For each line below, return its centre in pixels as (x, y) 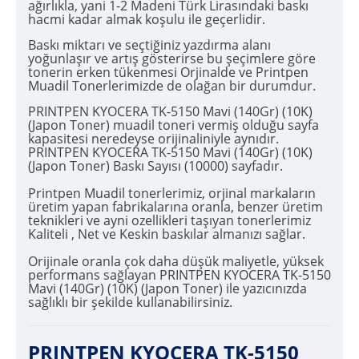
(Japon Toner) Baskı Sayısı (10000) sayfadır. (155, 166)
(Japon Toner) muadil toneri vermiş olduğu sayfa (173, 125)
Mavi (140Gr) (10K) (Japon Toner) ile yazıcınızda (167, 289)
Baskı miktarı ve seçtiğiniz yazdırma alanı (149, 45)
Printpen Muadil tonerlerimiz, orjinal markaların (172, 194)
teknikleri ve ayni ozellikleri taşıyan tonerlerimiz (169, 221)
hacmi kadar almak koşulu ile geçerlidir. (147, 20)
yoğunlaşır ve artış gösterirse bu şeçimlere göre (172, 59)
